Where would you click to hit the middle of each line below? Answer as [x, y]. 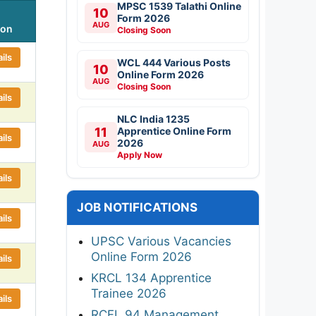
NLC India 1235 [153, 119]
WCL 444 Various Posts [174, 62]
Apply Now [140, 154]
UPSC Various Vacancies [161, 241]
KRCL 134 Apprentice [151, 278]
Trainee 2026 [129, 293]
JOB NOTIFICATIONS [137, 207]
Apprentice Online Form [174, 130]
